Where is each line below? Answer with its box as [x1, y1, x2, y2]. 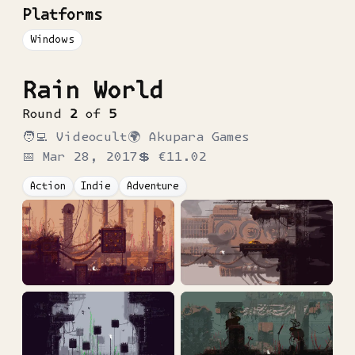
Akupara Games [148, 128, 250, 143]
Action [29, 180, 66, 193]
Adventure [126, 180, 179, 193]
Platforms [22, 6, 103, 24]
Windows [29, 33, 74, 46]
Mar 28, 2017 [43, 148, 138, 163]
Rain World [22, 76, 162, 103]
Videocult [55, 128, 128, 143]
